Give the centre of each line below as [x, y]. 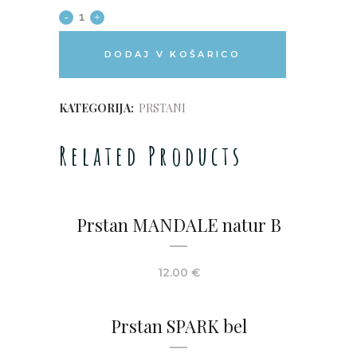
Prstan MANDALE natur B [178, 225]
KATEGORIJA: [98, 108]
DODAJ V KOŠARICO [173, 54]
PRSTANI [162, 108]
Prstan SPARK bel [178, 326]
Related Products [151, 155]
